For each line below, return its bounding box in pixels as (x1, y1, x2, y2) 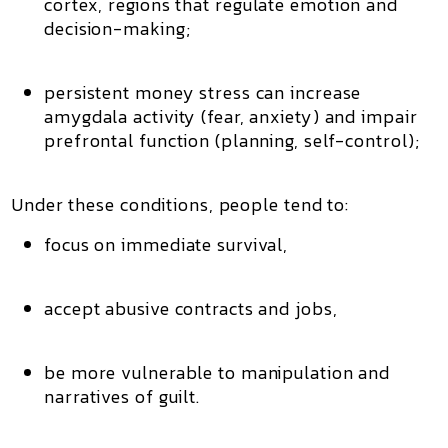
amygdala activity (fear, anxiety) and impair (44, 103, 418, 130)
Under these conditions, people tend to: (12, 191, 350, 218)
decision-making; (44, 15, 191, 42)
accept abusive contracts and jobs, (44, 295, 338, 322)
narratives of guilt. (44, 383, 200, 410)
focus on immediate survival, (44, 231, 289, 258)
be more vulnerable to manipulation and (44, 359, 391, 386)
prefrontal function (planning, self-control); (44, 127, 420, 154)
